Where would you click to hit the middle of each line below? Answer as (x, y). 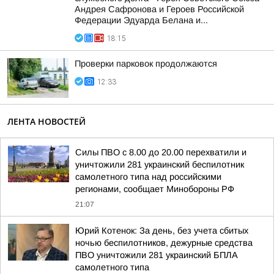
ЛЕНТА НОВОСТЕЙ (46, 121)
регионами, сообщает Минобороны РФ (155, 189)
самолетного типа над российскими (148, 177)
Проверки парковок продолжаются (146, 64)
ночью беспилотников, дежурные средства (164, 243)
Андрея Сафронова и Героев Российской (159, 9)
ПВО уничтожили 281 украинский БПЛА (157, 255)
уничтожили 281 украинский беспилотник (160, 165)
